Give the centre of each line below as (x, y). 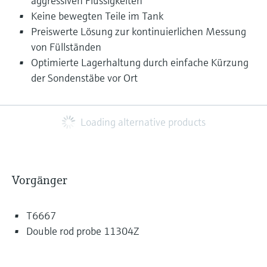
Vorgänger (40, 180)
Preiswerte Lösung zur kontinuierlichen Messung (139, 31)
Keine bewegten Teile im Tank (97, 16)
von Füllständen (66, 47)
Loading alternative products (143, 122)
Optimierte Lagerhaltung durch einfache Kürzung (140, 62)
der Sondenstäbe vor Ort (84, 78)
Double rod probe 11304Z (83, 231)
